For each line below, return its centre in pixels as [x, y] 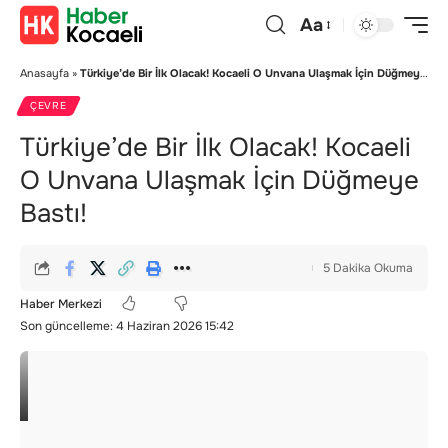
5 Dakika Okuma [368, 268]
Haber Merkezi [61, 303]
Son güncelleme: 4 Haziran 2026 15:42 [127, 326]
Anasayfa [44, 73]
